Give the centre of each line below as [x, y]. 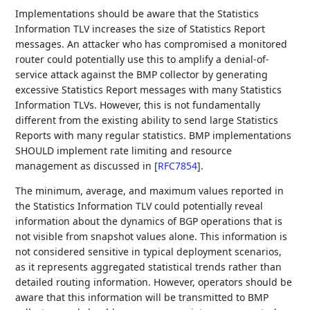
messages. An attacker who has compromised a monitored [152, 44]
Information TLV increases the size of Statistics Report [140, 29]
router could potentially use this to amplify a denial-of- [143, 60]
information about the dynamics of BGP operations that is [149, 221]
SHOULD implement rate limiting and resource [124, 151]
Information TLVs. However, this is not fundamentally [138, 105]
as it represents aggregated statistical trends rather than [149, 267]
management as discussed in [85, 166]
